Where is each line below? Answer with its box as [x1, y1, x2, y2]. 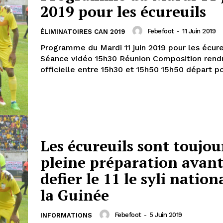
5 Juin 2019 [149, 211, 182, 219]
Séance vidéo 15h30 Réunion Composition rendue [40, 54, 95, 64]
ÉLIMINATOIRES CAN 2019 [40, 28, 125, 36]
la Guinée [40, 185, 109, 206]
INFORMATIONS [40, 212, 92, 220]
